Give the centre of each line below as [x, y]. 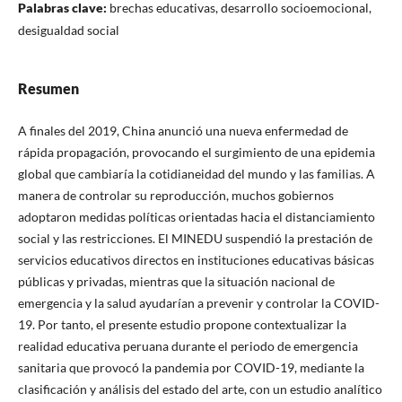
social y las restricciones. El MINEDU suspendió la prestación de [195, 239]
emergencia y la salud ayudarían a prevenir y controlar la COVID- [198, 303]
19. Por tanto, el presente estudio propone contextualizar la [182, 325]
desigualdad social [68, 31]
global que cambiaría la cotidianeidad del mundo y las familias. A [196, 174]
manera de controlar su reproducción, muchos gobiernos [175, 196]
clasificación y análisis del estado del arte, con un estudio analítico [200, 389]
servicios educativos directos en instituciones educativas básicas [196, 260]
